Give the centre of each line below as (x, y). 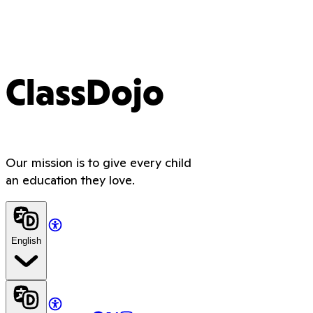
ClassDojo (85, 95)
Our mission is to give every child (99, 162)
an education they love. (70, 180)
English (26, 240)
